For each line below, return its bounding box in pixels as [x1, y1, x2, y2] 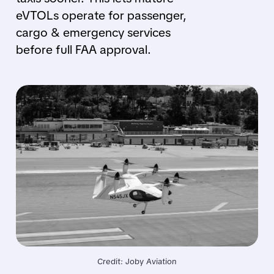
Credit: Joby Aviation [97, 256, 177, 267]
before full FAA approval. [15, 42, 151, 57]
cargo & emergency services [15, 24, 171, 40]
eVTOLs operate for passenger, [15, 7, 187, 23]
